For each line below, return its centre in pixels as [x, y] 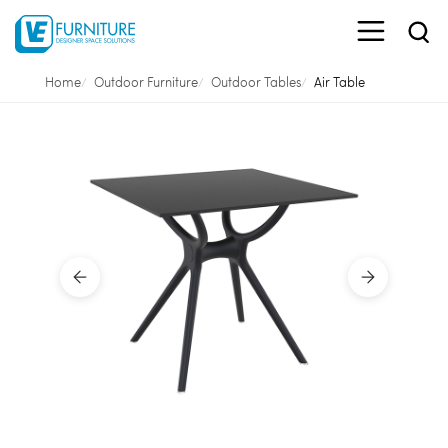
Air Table [339, 82]
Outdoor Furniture [145, 82]
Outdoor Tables [255, 82]
